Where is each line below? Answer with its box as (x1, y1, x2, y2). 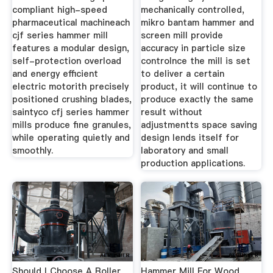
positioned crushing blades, (12, 93, 132, 105)
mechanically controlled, (141, 3, 245, 16)
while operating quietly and (12, 131, 130, 144)
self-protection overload (12, 54, 121, 67)
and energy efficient (12, 67, 98, 80)
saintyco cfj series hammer (12, 105, 129, 118)
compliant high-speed (12, 3, 107, 16)
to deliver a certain (141, 67, 225, 80)
